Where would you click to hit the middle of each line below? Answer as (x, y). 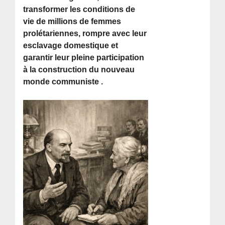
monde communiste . (63, 82)
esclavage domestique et (71, 46)
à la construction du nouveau (79, 70)
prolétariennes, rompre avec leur (85, 34)
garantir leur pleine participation (84, 58)
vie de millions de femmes (72, 22)
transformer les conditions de (79, 10)
